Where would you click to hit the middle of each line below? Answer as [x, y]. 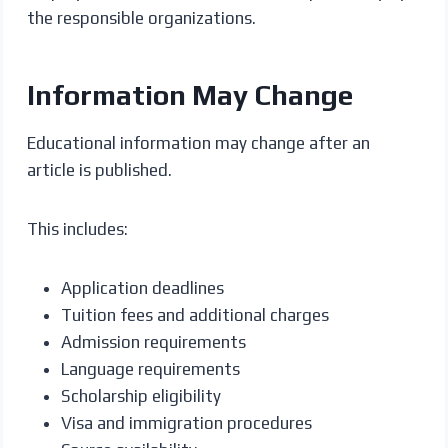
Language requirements [150, 368]
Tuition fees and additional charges [194, 314]
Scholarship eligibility [140, 395]
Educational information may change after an [198, 142]
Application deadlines [142, 287]
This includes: [77, 228]
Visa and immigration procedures [186, 422]
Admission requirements [153, 341]
